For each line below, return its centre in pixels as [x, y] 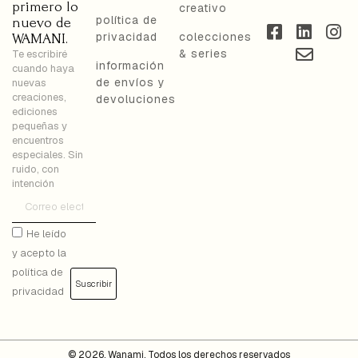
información [130, 66]
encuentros [38, 141]
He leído [46, 233]
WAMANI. [40, 39]
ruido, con [36, 169]
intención [33, 184]
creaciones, [39, 97]
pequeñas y [40, 126]
